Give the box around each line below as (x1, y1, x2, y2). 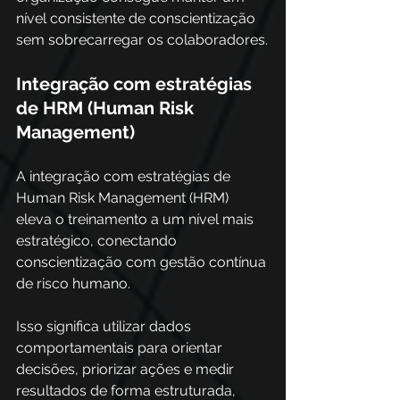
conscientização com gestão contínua (16, 254, 270, 271)
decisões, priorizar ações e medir (16, 361, 237, 378)
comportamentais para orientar (16, 339, 226, 356)
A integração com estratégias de (16, 168, 234, 185)
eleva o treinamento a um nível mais (16, 211, 257, 228)
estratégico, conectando (16, 232, 180, 249)
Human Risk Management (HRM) (16, 189, 232, 206)
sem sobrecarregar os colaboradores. (16, 31, 268, 48)
